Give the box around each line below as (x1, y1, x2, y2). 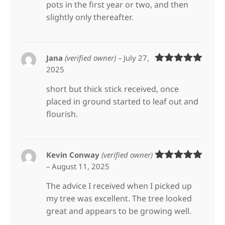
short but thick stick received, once (46, 83, 179, 95)
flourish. (46, 108, 78, 120)
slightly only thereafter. (46, 12, 134, 23)
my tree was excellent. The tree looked (46, 193, 192, 204)
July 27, (124, 53, 150, 63)
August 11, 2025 (52, 161, 110, 172)
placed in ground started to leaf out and (46, 96, 199, 107)
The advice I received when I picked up (46, 180, 192, 192)
